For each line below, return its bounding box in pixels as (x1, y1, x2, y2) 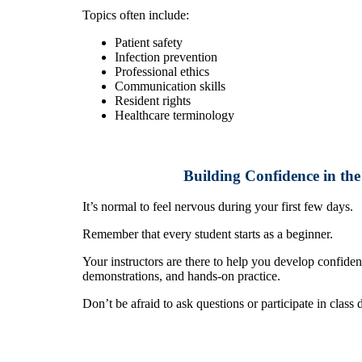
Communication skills (115, 79, 225, 94)
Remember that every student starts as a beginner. (82, 227, 333, 242)
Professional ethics (115, 65, 209, 79)
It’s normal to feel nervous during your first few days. (82, 200, 353, 214)
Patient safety (115, 36, 183, 50)
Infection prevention (115, 50, 217, 65)
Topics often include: (82, 8, 189, 23)
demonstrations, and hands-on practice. (82, 269, 280, 284)
